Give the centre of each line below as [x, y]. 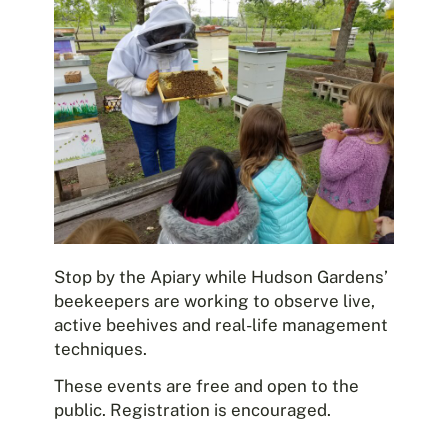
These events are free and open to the [206, 385]
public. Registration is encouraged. [192, 409]
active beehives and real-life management [221, 324]
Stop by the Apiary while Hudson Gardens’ [221, 276]
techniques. [100, 348]
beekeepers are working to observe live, [214, 300]
